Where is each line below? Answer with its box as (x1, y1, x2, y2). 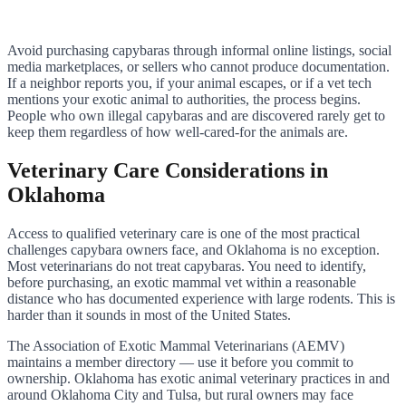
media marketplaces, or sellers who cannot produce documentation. (7, 59, 390, 75)
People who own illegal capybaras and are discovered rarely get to (7, 108, 385, 124)
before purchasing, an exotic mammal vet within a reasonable (7, 274, 356, 290)
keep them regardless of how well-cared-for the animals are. (7, 124, 348, 140)
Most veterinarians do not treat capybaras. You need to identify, (7, 257, 366, 274)
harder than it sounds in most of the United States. (7, 306, 291, 323)
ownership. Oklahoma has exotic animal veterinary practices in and (7, 370, 390, 386)
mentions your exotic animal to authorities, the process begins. (7, 92, 361, 108)
